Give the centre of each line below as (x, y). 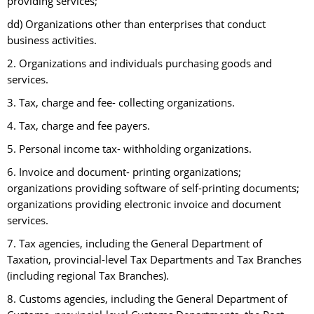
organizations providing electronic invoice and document (144, 205)
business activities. (52, 41)
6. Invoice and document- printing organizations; (124, 172)
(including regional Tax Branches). (88, 276)
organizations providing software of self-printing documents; (153, 189)
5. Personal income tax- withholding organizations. (129, 149)
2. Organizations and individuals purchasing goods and (139, 64)
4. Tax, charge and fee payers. (78, 126)
